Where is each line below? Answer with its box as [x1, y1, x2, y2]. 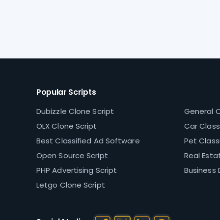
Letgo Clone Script [36, 180, 105, 191]
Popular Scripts [36, 86, 96, 98]
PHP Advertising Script [36, 165, 117, 176]
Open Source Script [36, 150, 108, 161]
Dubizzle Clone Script [36, 106, 114, 117]
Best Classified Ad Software [36, 136, 140, 146]
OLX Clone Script [36, 121, 97, 132]
